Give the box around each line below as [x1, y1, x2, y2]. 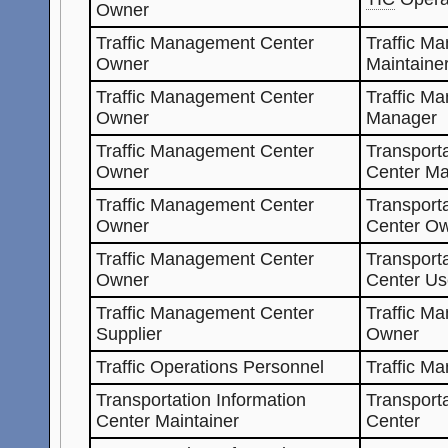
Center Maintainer [96, 410, 240, 431]
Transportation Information [96, 389, 307, 410]
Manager [366, 107, 438, 128]
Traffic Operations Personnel [96, 356, 325, 377]
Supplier [96, 323, 163, 344]
